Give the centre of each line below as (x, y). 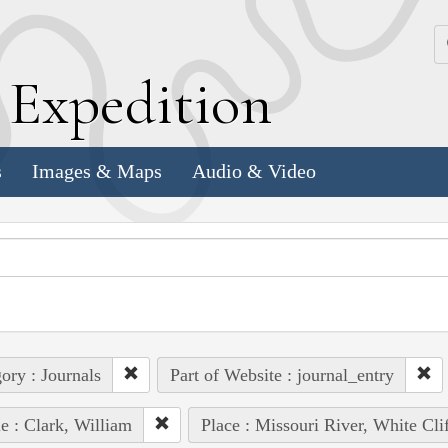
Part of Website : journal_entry (281, 374)
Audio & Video (254, 171)
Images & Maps (97, 171)
